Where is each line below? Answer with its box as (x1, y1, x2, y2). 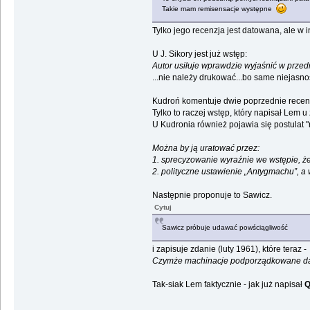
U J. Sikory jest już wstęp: (152, 49, 247, 60)
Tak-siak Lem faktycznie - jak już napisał (152, 280, 302, 290)
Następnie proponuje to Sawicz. (152, 190, 272, 201)
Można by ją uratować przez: (152, 143, 259, 154)
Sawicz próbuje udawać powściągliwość (161, 224, 288, 232)
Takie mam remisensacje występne (161, 5, 276, 13)
